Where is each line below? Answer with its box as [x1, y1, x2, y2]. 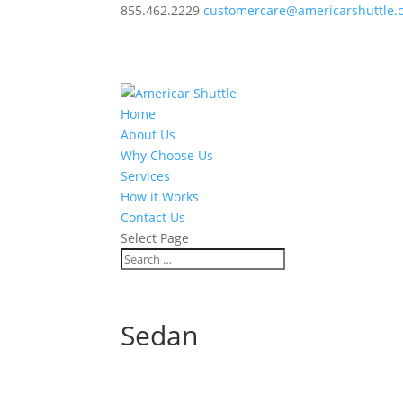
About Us [121, 126, 176, 143]
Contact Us [121, 209, 186, 226]
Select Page [121, 229, 190, 246]
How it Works [121, 188, 200, 205]
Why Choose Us [121, 147, 214, 164]
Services [121, 167, 171, 184]
